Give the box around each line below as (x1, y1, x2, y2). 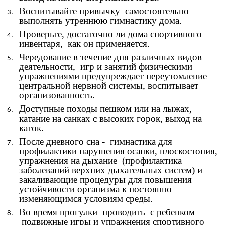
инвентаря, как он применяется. (19, 38, 150, 49)
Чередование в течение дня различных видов (19, 51, 202, 62)
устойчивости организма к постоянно (19, 183, 172, 194)
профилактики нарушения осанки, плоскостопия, (19, 145, 217, 156)
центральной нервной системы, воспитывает (19, 80, 198, 91)
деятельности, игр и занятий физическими (19, 61, 192, 72)
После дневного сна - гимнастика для (19, 136, 172, 147)
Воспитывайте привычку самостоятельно (19, 5, 189, 16)
